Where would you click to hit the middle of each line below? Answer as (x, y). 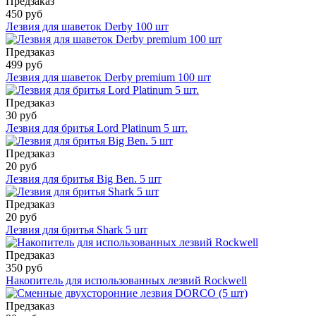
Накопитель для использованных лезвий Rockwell (126, 280)
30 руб (21, 115)
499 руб (24, 64)
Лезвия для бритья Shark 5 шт (77, 229)
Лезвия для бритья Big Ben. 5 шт (84, 178)
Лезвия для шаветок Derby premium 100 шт (108, 77)
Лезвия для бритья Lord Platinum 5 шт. (97, 128)
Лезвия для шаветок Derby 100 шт (87, 26)
